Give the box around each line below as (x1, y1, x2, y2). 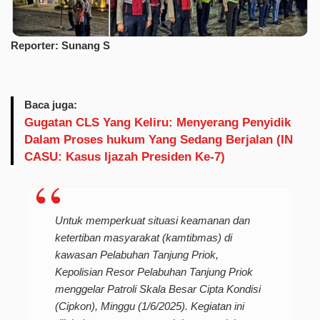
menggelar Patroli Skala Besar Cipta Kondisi (54, 283, 261, 296)
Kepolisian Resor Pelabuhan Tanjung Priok (54, 266, 253, 279)
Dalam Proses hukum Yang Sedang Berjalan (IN (24, 133, 293, 146)
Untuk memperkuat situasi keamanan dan (54, 214, 250, 227)
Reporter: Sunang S (11, 39, 110, 52)
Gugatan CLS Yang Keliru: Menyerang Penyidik (24, 116, 291, 129)
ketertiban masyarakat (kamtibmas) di (54, 231, 232, 244)
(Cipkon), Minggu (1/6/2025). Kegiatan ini (54, 300, 244, 313)
